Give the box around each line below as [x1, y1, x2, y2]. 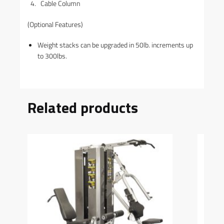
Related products [27, 96, 138, 119]
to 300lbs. [37, 50, 67, 61]
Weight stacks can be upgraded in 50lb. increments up [37, 39, 193, 50]
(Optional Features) [27, 18, 83, 29]
